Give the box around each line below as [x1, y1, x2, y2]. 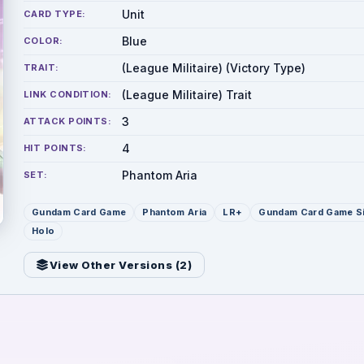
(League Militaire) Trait [122, 88, 252, 102]
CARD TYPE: [24, 8, 86, 19]
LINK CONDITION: [24, 89, 112, 100]
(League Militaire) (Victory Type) [122, 61, 305, 75]
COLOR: [24, 35, 63, 46]
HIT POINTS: [24, 142, 87, 154]
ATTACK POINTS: [24, 115, 112, 127]
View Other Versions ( [49, 258, 180, 271]
